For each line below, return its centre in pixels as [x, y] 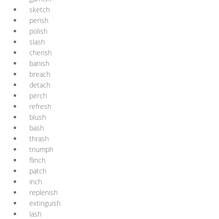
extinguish [45, 203]
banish [39, 63]
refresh [40, 106]
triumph [41, 149]
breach [40, 74]
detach [40, 85]
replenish [44, 192]
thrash [39, 139]
